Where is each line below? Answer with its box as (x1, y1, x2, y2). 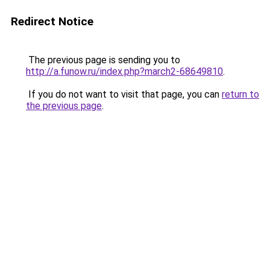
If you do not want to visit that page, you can (26, 89, 222, 100)
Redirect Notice (11, 14, 93, 28)
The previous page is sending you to (26, 54, 180, 66)
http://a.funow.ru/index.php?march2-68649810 (26, 66, 223, 77)
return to (222, 89, 259, 100)
